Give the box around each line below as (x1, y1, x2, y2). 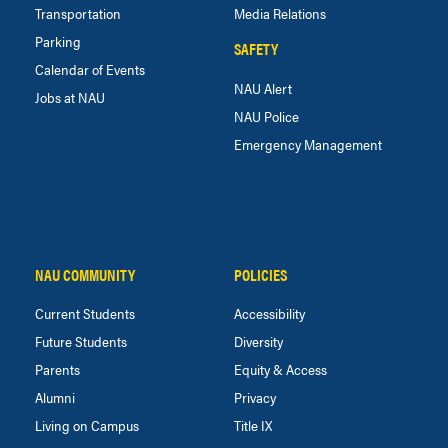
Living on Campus (35, 415, 139, 436)
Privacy (233, 387, 276, 408)
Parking (35, 31, 81, 52)
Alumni (35, 387, 75, 408)
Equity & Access (233, 359, 327, 380)
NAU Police (234, 105, 299, 126)
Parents (35, 359, 80, 380)
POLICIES (233, 262, 287, 286)
